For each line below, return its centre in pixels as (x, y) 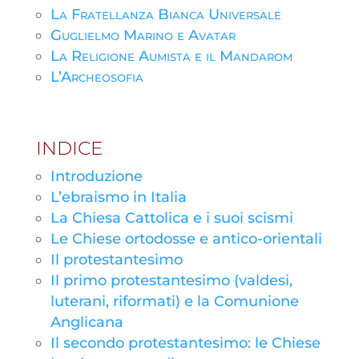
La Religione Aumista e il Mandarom (171, 56)
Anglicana (87, 322)
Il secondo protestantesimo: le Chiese (185, 343)
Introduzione (96, 176)
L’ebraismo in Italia (118, 197)
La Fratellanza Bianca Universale (165, 14)
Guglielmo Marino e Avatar (143, 35)
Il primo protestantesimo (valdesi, (171, 280)
